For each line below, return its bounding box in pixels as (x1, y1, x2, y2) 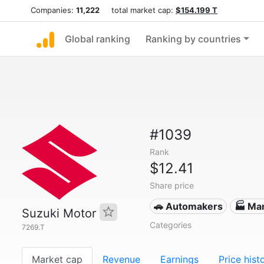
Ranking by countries (146, 33, 241, 45)
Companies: (31, 5, 76, 15)
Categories (149, 220, 192, 230)
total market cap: (100, 5, 176, 15)
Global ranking (65, 33, 130, 45)
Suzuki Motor (22, 206, 100, 220)
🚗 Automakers (154, 200, 223, 212)
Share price (149, 180, 194, 190)
